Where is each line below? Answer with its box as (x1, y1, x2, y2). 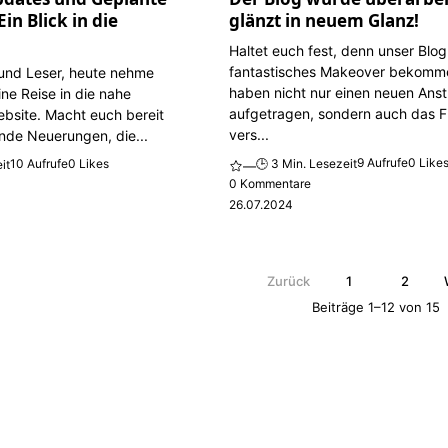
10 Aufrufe (10, 156, 69, 172)
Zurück (266, 273, 310, 290)
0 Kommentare (229, 176, 312, 192)
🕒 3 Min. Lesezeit (256, 156, 358, 172)
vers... (229, 125, 270, 143)
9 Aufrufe (357, 155, 409, 171)
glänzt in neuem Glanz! (229, 8, 420, 32)
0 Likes (68, 156, 110, 172)
